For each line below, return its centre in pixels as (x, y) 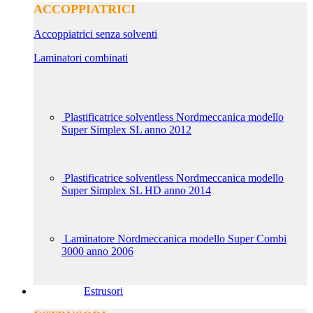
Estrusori (103, 291)
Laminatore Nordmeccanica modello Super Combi (175, 239)
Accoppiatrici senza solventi (95, 34)
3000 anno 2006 (97, 251)
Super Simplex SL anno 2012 (126, 130)
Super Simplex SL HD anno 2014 (136, 190)
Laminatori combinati (81, 58)
